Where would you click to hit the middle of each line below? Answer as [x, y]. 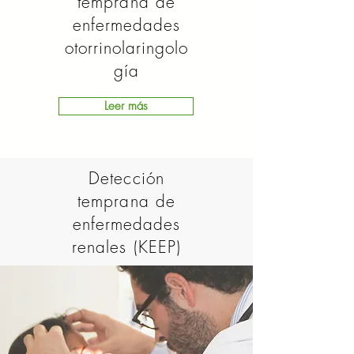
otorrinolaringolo [126, 48]
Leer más [126, 106]
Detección [126, 178]
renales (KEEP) [126, 247]
